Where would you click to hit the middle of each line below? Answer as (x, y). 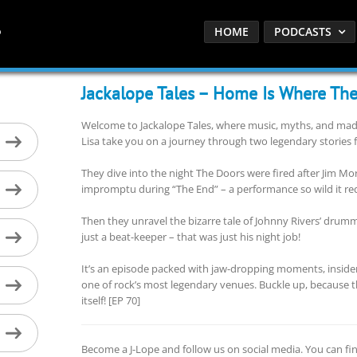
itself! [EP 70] (110, 300)
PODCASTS (303, 31)
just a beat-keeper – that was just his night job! (190, 237)
